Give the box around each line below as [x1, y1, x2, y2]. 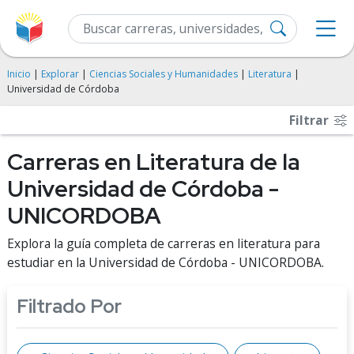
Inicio [7, 67, 31, 81]
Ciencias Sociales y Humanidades [89, 67, 238, 81]
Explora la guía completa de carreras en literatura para [7, 235, 320, 252]
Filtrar [289, 111, 332, 129]
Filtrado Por [17, 294, 122, 318]
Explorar [41, 67, 79, 81]
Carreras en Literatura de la [7, 147, 300, 177]
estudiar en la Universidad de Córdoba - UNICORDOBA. [7, 254, 324, 271]
